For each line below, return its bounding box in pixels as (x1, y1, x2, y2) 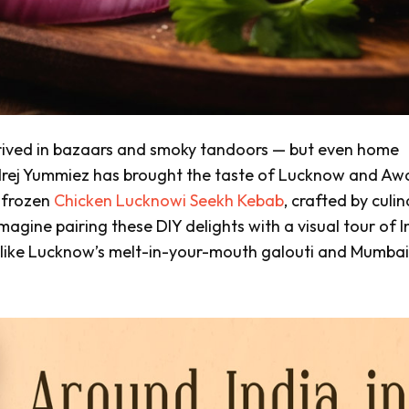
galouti (261, 240, 314, 262)
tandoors (200, 138, 268, 160)
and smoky (113, 138, 200, 160)
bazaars (53, 138, 113, 160)
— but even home (268, 138, 399, 160)
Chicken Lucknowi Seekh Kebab (54, 189, 284, 211)
